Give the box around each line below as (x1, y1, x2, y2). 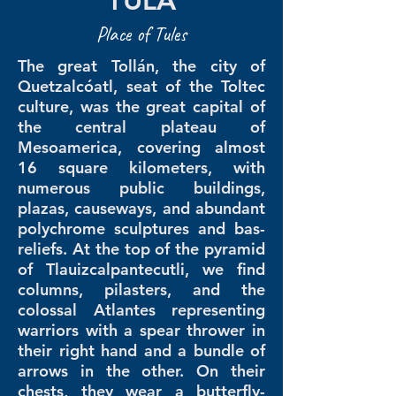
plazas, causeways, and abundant (18, 198, 265, 218)
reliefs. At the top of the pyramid (18, 239, 265, 259)
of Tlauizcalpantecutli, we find (18, 259, 265, 279)
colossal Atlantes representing (18, 300, 265, 320)
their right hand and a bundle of (18, 340, 265, 361)
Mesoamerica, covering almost (18, 137, 265, 157)
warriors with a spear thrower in (18, 320, 265, 340)
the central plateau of (18, 117, 265, 137)
